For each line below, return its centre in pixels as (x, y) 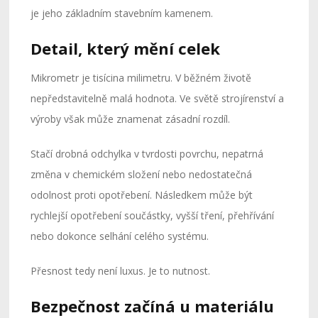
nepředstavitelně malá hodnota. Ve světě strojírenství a (158, 98)
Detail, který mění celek (126, 48)
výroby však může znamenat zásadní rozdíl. (131, 119)
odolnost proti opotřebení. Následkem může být (142, 194)
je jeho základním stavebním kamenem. (122, 13)
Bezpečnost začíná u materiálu (153, 306)
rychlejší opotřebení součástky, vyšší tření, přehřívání (153, 215)
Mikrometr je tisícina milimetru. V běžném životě (141, 77)
